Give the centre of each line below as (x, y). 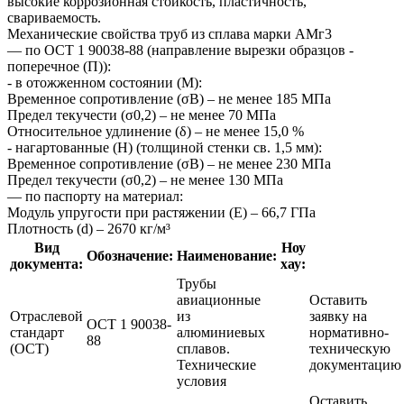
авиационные (219, 300)
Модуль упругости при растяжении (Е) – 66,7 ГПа (161, 213)
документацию (355, 365)
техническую (350, 349)
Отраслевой (46, 317)
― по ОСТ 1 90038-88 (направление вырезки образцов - (180, 50)
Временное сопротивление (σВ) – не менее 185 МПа (169, 99)
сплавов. (203, 349)
